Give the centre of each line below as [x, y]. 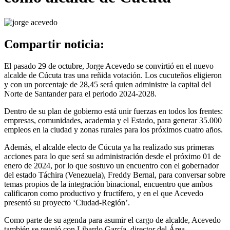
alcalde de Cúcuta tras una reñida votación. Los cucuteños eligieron [113, 75]
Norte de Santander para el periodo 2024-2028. [80, 93]
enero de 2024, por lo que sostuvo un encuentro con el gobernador [111, 165]
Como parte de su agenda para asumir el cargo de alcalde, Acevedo [112, 220]
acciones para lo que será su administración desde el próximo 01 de [112, 156]
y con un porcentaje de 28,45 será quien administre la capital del [108, 84]
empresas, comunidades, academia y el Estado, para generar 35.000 [113, 120]
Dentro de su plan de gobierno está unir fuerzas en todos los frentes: [113, 111]
